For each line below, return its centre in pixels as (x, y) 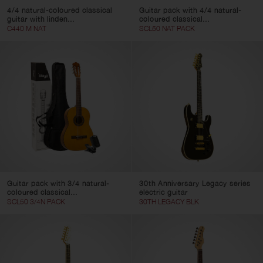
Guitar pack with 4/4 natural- (190, 10)
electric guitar (163, 192)
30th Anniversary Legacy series (195, 183)
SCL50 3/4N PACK (36, 202)
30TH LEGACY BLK (169, 202)
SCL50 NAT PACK (167, 28)
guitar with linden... (41, 19)
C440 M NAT (27, 28)
